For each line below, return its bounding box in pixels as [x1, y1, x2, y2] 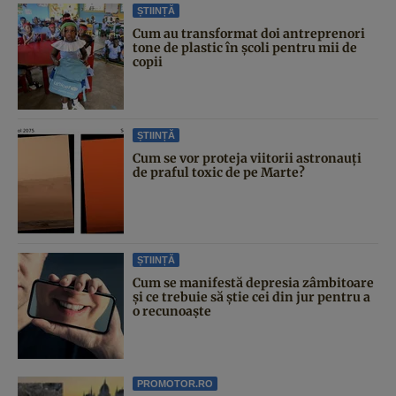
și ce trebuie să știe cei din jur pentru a [133, 289, 370, 305]
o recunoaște [133, 303, 211, 319]
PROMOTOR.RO [137, 378, 213, 389]
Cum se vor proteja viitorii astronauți [133, 150, 362, 166]
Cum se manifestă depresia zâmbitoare [133, 275, 374, 291]
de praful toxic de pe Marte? [133, 164, 305, 180]
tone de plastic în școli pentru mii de [133, 40, 357, 56]
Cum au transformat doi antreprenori [133, 26, 365, 42]
